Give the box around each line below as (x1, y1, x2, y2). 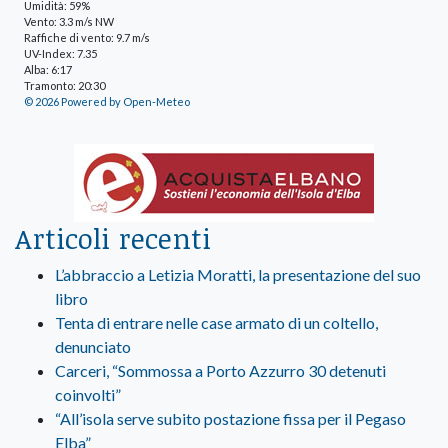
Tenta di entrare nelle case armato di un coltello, (55, 312, 378, 332)
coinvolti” (55, 384, 121, 404)
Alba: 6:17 (24, 62, 72, 76)
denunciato (55, 336, 131, 356)
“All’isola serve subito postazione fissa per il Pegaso (55, 408, 406, 428)
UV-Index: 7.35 (24, 46, 97, 60)
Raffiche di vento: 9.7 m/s (24, 30, 150, 44)
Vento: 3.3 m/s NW (24, 14, 114, 28)
